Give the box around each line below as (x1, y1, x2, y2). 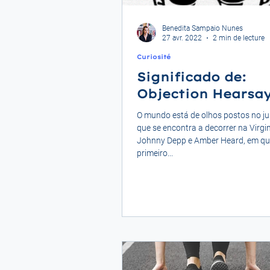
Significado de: (137, 69, 246, 84)
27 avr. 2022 (162, 34, 202, 42)
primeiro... (137, 148, 173, 158)
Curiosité (137, 52, 171, 61)
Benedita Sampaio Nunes (162, 24, 243, 33)
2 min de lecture (213, 34, 265, 42)
